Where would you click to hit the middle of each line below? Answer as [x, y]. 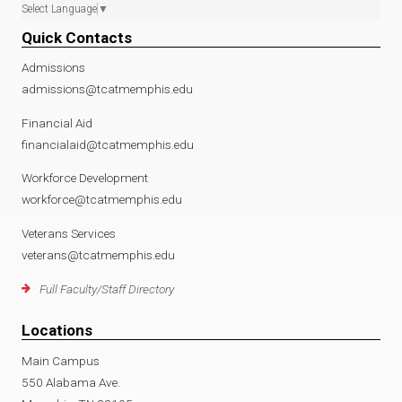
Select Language [59, 9]
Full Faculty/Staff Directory [107, 288]
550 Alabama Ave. [71, 382]
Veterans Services [69, 234]
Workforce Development [85, 178]
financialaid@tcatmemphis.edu [108, 144]
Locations [57, 331]
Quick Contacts [77, 38]
